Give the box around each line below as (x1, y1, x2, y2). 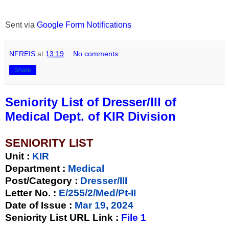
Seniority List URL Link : (5, 212, 121, 223)
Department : (5, 163, 65, 174)
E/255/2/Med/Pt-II (59, 187, 136, 198)
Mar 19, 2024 (72, 199, 133, 211)
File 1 (121, 212, 146, 223)
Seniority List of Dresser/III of (5, 95, 176, 109)
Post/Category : (5, 175, 78, 186)
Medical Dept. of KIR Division (5, 109, 176, 123)
